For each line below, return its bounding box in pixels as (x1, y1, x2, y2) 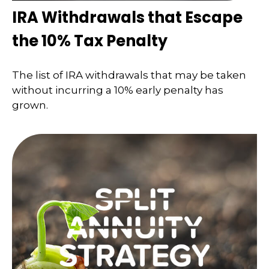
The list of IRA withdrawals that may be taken (12, 69, 246, 82)
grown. (12, 99, 48, 112)
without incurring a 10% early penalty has (12, 84, 223, 97)
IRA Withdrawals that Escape (12, 6, 243, 28)
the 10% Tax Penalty (12, 29, 168, 52)
